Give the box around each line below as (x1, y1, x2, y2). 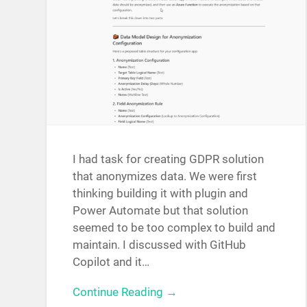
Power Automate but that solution (73, 204, 249, 218)
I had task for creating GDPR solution (73, 152, 265, 167)
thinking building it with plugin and (73, 186, 249, 201)
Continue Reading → (73, 285, 178, 299)
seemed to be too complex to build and (73, 221, 276, 235)
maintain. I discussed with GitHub (73, 238, 247, 252)
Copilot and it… (73, 255, 150, 269)
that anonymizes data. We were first (73, 169, 258, 184)
